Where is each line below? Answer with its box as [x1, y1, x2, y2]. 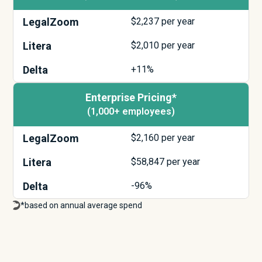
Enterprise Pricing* [85, 91, 177, 104]
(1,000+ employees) [87, 106, 175, 118]
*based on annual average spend [20, 200, 143, 210]
